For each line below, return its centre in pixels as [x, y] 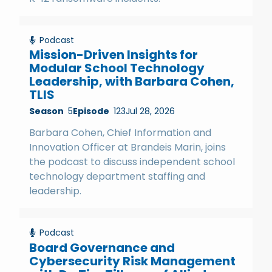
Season [46, 111]
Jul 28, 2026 [150, 111]
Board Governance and [102, 247]
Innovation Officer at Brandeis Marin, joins [127, 148]
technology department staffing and [117, 177]
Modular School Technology [117, 68]
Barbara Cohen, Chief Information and [120, 133]
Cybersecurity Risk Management [132, 261]
